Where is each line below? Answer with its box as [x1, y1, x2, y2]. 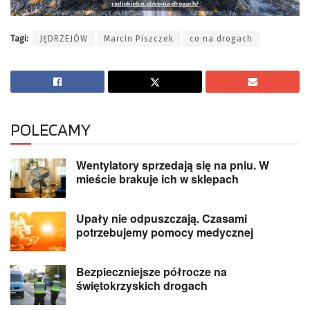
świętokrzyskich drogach [76, 277, 208, 294]
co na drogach [190, 34, 253, 44]
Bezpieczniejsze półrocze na [76, 264, 227, 280]
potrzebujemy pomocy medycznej [76, 224, 253, 241]
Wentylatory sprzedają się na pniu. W [76, 157, 269, 174]
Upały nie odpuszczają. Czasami [76, 210, 247, 227]
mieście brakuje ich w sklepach [76, 171, 239, 188]
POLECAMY [10, 119, 91, 140]
